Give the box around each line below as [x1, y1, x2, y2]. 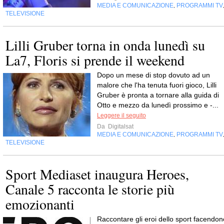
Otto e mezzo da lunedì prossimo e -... [97, 101, 218, 109]
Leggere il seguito [97, 112, 146, 119]
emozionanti [5, 194, 74, 213]
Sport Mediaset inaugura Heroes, [5, 164, 189, 183]
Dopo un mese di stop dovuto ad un [97, 71, 210, 79]
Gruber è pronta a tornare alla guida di [97, 91, 219, 99]
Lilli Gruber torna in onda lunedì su [5, 35, 205, 54]
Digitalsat [106, 123, 133, 130]
